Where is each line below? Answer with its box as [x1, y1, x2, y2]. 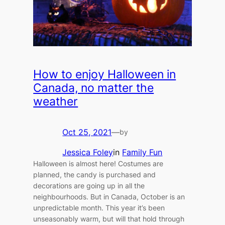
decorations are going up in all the [33, 181, 145, 190]
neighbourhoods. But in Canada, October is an [33, 192, 185, 201]
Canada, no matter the [33, 81, 154, 95]
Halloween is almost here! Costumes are [33, 159, 164, 168]
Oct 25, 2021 [62, 127, 112, 138]
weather [33, 94, 78, 109]
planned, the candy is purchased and [33, 170, 156, 179]
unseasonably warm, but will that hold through [33, 214, 185, 223]
